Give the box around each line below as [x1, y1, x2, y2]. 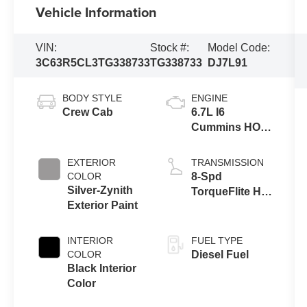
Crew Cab [62, 106, 114, 119]
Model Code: [208, 42, 271, 54]
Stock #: [150, 42, 190, 54]
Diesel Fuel [191, 249, 249, 261]
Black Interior [67, 262, 137, 275]
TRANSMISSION [191, 157, 264, 169]
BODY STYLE [62, 93, 123, 104]
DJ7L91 [208, 57, 248, 69]
